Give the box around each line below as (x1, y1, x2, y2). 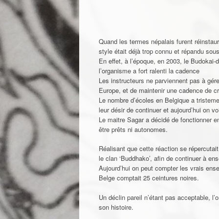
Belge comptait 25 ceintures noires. (99, 173, 199, 183)
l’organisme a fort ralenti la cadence (99, 66, 199, 75)
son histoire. (99, 202, 133, 212)
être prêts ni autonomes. (99, 124, 168, 134)
